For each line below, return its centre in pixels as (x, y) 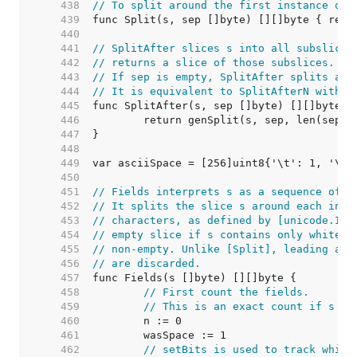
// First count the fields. (226, 292)
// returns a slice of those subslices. (214, 63)
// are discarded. (147, 263)
